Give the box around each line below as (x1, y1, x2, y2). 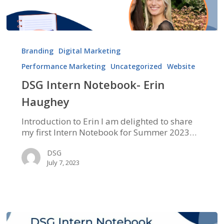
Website (166, 61, 195, 71)
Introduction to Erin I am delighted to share (21, 115, 192, 127)
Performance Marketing (21, 61, 105, 71)
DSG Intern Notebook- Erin (21, 77, 164, 92)
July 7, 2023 (46, 158, 79, 167)
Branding (21, 46, 53, 56)
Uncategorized (110, 61, 162, 71)
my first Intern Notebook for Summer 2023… (21, 126, 196, 138)
